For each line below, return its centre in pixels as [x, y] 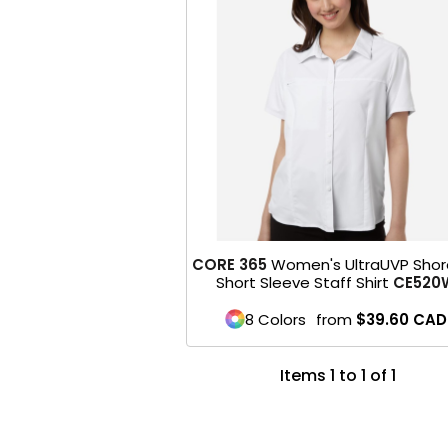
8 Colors [275, 319]
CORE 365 [229, 264]
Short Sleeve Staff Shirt [302, 282]
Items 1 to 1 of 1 [338, 376]
